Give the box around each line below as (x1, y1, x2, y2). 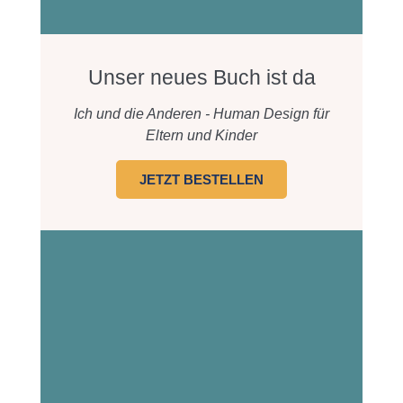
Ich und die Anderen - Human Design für (74, 106, 329, 122)
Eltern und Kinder (146, 128, 257, 144)
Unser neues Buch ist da (87, 66, 316, 90)
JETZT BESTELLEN (139, 172, 264, 188)
